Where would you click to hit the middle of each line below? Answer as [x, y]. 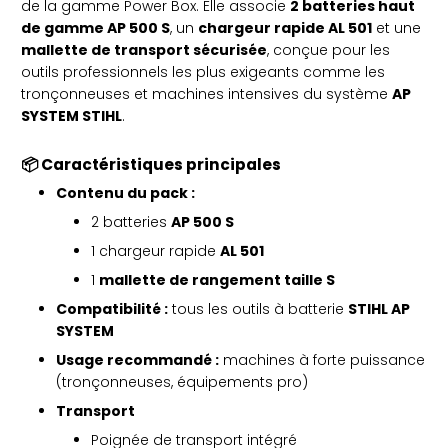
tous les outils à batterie [258, 309]
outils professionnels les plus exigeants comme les [203, 72]
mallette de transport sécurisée [144, 50]
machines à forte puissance [322, 360]
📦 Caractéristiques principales [151, 165]
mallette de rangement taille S [217, 280]
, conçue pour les [328, 50]
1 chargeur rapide [155, 251]
